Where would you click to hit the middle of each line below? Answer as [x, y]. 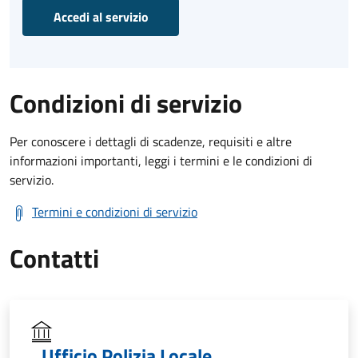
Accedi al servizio [101, 16]
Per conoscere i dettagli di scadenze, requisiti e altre [151, 141]
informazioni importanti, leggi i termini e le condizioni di [161, 160]
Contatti [54, 258]
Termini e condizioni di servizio [115, 211]
